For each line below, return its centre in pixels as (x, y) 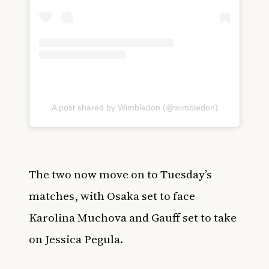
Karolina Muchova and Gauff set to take (133, 217)
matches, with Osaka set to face (112, 195)
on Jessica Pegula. (76, 239)
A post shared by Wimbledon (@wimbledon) (134, 107)
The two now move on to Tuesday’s (120, 174)
